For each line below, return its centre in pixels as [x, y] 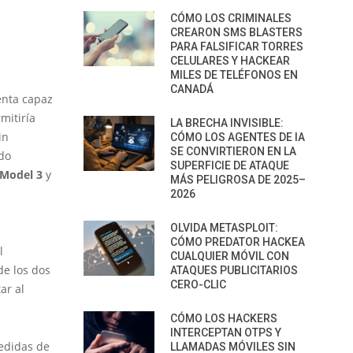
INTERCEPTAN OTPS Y [226, 333]
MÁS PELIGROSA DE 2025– [238, 180]
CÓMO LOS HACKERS [224, 318]
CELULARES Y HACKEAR [230, 61]
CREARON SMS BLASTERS [236, 32]
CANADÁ [192, 89]
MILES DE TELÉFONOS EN [234, 75]
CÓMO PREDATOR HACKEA [238, 242]
